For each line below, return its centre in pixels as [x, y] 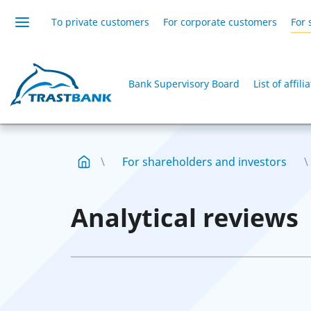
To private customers [100, 22]
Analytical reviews [185, 218]
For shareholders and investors [204, 162]
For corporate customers [220, 22]
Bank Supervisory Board [184, 84]
